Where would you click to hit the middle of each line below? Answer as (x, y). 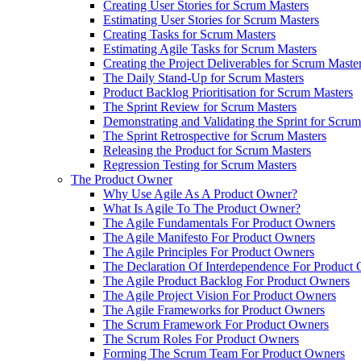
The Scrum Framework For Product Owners (216, 324)
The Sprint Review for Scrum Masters (200, 107)
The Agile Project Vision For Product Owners (220, 295)
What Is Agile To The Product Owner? (202, 208)
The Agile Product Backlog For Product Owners (226, 281)
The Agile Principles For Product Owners (209, 252)
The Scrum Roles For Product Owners (201, 339)
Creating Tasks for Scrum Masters (189, 34)
